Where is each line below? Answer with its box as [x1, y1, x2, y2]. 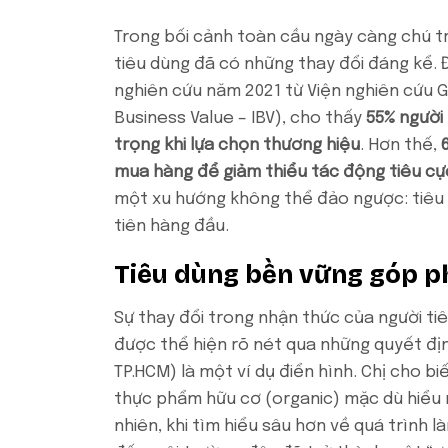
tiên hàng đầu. [114, 217, 229, 235]
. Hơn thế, [360, 136, 441, 154]
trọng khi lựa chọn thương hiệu [114, 136, 360, 154]
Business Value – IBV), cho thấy [114, 109, 366, 127]
